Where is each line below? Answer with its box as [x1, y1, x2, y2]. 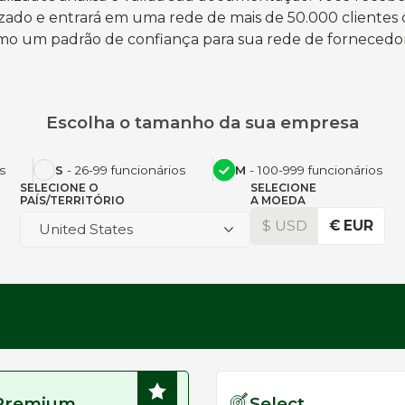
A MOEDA [250, 193, 306, 207]
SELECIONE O [20, 181, 99, 194]
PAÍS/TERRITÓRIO [20, 193, 125, 207]
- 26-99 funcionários [63, 163, 185, 177]
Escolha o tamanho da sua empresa [46, 112, 359, 133]
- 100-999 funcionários [246, 163, 382, 177]
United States [39, 221, 133, 238]
